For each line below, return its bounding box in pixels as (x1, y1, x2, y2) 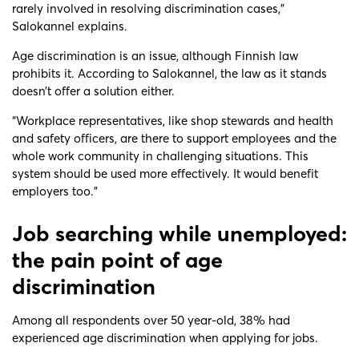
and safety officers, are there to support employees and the (12, 130, 337, 146)
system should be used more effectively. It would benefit (12, 165, 318, 181)
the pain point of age (12, 246, 223, 273)
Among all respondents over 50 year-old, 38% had (12, 312, 290, 328)
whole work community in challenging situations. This (12, 147, 309, 163)
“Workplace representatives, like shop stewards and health (12, 112, 333, 128)
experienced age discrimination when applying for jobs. (12, 329, 318, 345)
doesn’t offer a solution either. (12, 83, 175, 99)
